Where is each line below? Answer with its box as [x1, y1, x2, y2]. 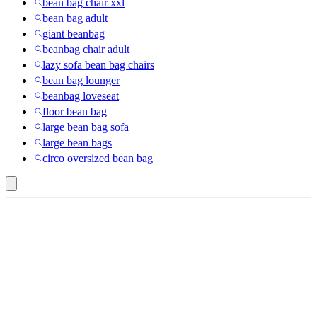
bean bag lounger [42, 74, 120, 86]
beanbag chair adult [42, 42, 129, 55]
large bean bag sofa [42, 120, 129, 133]
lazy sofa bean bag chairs [42, 58, 154, 71]
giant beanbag [42, 27, 105, 40]
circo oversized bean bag [42, 151, 153, 164]
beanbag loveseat [42, 89, 119, 102]
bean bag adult [42, 11, 108, 24]
